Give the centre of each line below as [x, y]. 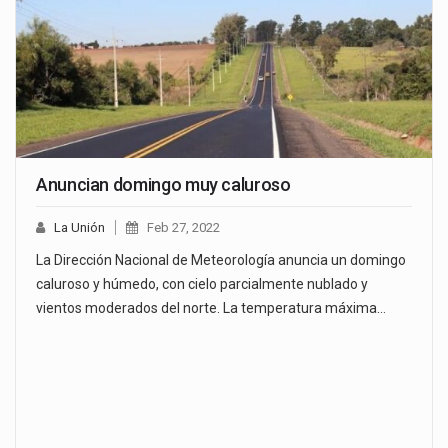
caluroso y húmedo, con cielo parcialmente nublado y [202, 284]
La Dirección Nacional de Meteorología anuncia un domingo [221, 260]
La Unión [79, 228]
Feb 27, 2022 [183, 228]
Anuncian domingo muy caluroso [163, 185]
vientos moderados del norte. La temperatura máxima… [211, 308]
